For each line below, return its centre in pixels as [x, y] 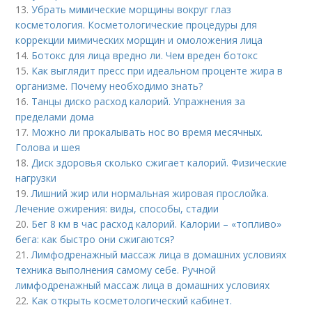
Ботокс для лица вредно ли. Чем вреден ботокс [145, 55]
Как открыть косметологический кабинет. [132, 301]
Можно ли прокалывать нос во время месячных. [147, 132]
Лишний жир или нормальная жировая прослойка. [150, 193]
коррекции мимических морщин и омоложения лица [139, 40]
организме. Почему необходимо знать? [109, 86]
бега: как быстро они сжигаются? [95, 239]
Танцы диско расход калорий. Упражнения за [139, 101]
